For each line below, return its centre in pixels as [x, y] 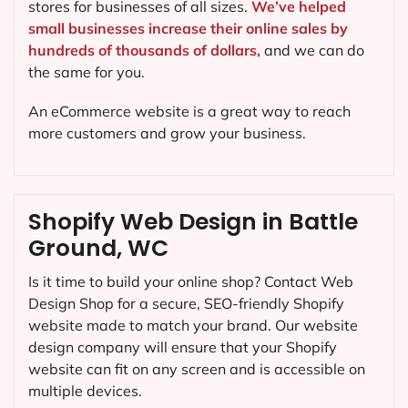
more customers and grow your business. [167, 133]
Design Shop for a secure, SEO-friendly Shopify [186, 304]
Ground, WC [98, 249]
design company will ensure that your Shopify [183, 347]
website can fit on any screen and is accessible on [197, 369]
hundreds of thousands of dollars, [144, 50]
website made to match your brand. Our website [193, 326]
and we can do [312, 50]
